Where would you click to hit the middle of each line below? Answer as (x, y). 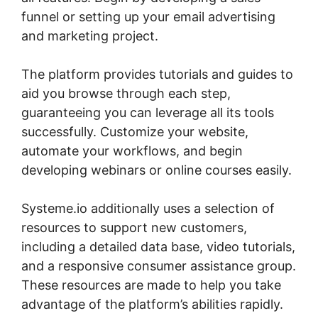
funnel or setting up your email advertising (148, 17)
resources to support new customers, (134, 228)
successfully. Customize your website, (135, 132)
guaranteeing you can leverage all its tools (148, 113)
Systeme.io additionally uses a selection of (148, 209)
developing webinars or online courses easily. (157, 170)
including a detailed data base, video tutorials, (158, 247)
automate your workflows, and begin (132, 151)
